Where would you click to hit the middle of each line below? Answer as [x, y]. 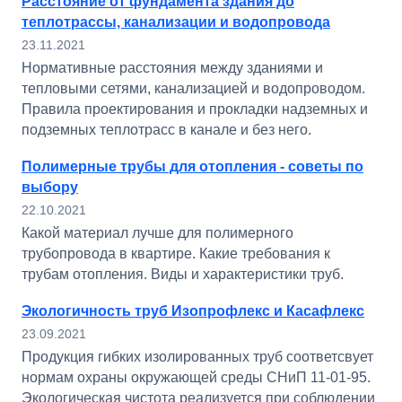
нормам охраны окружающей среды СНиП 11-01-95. [196, 377]
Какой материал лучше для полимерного [157, 233]
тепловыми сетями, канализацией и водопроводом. [193, 88]
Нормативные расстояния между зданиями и [172, 68]
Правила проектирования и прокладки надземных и [195, 109]
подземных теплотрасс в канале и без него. [166, 130]
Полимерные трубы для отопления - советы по [192, 166]
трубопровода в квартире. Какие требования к [176, 253]
